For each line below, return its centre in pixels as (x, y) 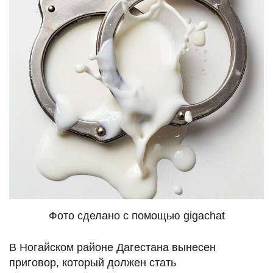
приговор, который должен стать (93, 262)
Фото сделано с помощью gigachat (136, 215)
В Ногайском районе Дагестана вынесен (112, 247)
